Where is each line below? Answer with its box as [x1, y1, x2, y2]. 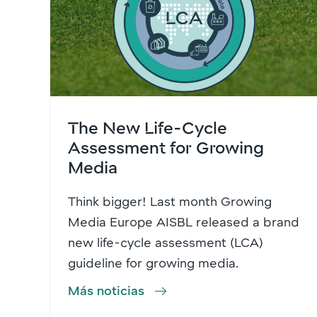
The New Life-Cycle [68, 117, 227, 138]
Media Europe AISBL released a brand [68, 214, 299, 230]
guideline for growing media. [68, 255, 238, 271]
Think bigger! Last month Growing [68, 193, 272, 209]
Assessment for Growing [68, 137, 264, 158]
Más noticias [68, 282, 144, 299]
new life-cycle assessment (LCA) [68, 234, 263, 250]
